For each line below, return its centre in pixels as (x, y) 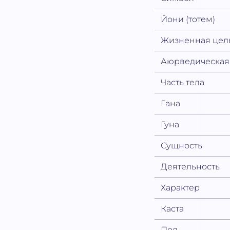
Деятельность (190, 167)
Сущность (182, 146)
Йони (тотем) (188, 20)
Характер (180, 188)
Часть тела (183, 83)
